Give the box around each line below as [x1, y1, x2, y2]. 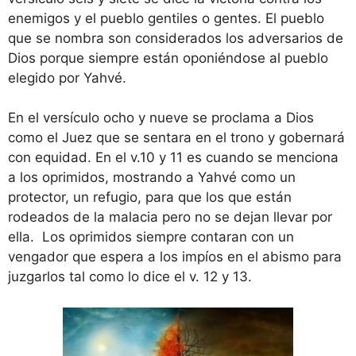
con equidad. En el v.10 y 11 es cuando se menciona [8, 149, 339, 166]
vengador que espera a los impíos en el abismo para [8, 249, 342, 265]
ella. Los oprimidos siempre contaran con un [8, 229, 294, 246]
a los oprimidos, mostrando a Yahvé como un [8, 169, 296, 186]
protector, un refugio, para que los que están [8, 189, 292, 206]
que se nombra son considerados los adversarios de [8, 29, 343, 46]
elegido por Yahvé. [8, 69, 126, 86]
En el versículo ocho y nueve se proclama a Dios [8, 110, 314, 126]
